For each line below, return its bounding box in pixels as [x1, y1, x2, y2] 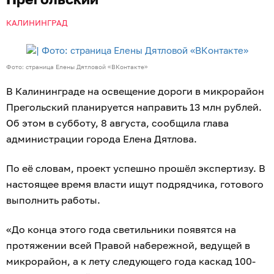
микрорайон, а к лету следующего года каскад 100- [6, 254, 256, 267]
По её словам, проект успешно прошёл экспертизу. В [6, 161, 265, 174]
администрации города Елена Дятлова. [6, 132, 197, 145]
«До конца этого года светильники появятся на [6, 223, 236, 235]
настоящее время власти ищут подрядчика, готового [6, 177, 264, 190]
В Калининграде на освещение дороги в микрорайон [6, 84, 264, 97]
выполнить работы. [6, 193, 100, 206]
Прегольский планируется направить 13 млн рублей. [6, 100, 262, 113]
